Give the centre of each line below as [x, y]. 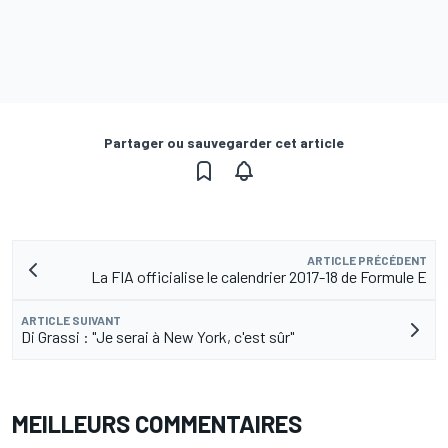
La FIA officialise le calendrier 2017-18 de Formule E [259, 277]
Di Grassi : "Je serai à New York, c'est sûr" [157, 337]
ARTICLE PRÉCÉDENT [367, 260]
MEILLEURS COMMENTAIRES [157, 424]
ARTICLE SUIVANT [71, 320]
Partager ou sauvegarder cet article [224, 143]
